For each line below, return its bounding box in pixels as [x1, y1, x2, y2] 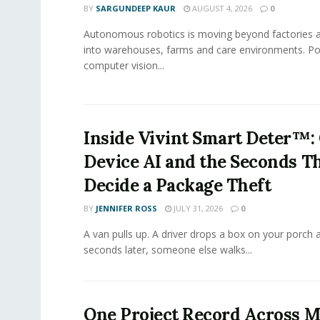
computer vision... [84, 58, 164, 72]
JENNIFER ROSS [96, 202, 157, 214]
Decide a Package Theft [84, 174, 271, 196]
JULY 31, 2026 [171, 202, 223, 214]
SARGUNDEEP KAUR [96, 2, 176, 14]
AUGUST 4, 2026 [190, 2, 252, 14]
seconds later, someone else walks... [84, 242, 252, 256]
